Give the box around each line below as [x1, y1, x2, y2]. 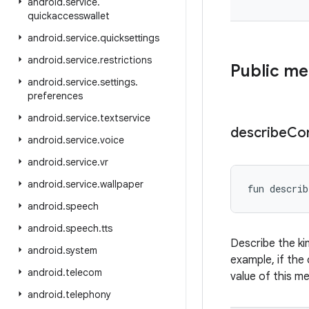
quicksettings [100, 32, 159, 44]
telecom [66, 266, 102, 279]
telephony [66, 288, 111, 301]
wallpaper [100, 178, 143, 190]
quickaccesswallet [28, 10, 110, 22]
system [66, 244, 97, 257]
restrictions [100, 54, 152, 66]
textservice [100, 112, 150, 124]
